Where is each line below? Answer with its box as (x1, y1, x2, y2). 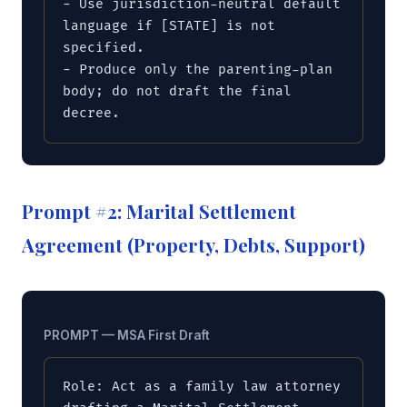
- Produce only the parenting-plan (63, 62, 333, 78)
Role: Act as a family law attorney (63, 378, 341, 394)
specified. (63, 40, 144, 56)
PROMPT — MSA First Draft (44, 327, 210, 342)
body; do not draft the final (63, 84, 292, 100)
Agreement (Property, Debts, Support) (22, 232, 365, 258)
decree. (63, 105, 120, 122)
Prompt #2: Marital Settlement (22, 198, 296, 224)
